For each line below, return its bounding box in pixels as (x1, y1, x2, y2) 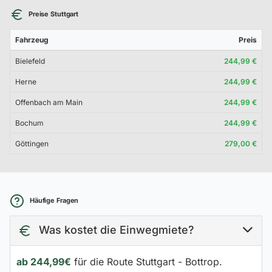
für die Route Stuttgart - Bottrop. (71, 255, 222, 268)
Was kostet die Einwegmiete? (36, 223, 194, 236)
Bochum (15, 118, 44, 127)
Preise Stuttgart (27, 9, 79, 18)
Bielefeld (15, 56, 45, 66)
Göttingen (15, 138, 49, 148)
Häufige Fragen (28, 195, 79, 205)
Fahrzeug (15, 35, 49, 44)
